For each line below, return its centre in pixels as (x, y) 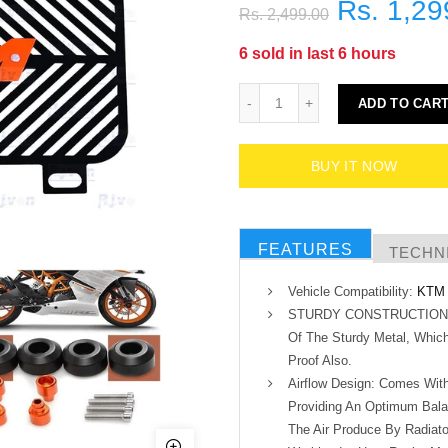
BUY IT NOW (354, 166)
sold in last (293, 53)
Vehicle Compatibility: (352, 292)
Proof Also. (320, 361)
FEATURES (305, 250)
